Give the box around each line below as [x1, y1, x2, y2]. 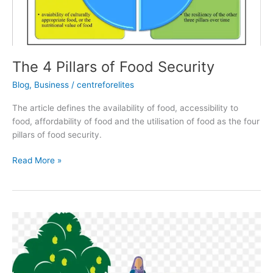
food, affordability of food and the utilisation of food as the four [12, 116, 260, 126]
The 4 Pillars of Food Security [12, 58, 214, 76]
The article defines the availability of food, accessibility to [12, 102, 238, 113]
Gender [12, 213, 40, 223]
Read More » [12, 155, 62, 166]
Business [34, 80, 69, 90]
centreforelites [77, 80, 134, 90]
